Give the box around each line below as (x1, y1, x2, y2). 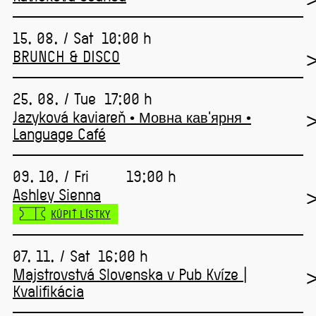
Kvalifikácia (13, 282, 84, 300)
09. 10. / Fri (13, 167, 89, 186)
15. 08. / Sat (13, 29, 93, 47)
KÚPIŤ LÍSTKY (51, 207, 111, 220)
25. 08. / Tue (13, 90, 96, 108)
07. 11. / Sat (13, 247, 90, 265)
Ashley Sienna (13, 186, 101, 204)
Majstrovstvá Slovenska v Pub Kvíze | (13, 265, 248, 284)
